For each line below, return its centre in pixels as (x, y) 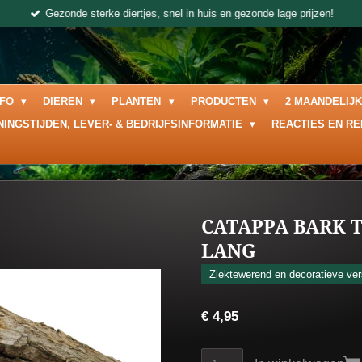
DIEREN (65, 101)
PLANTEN (138, 101)
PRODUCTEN (225, 101)
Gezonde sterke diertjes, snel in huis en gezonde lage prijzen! (190, 13)
